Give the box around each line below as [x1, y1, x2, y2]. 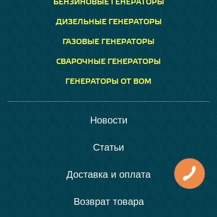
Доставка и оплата [66, 169, 151, 180]
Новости [90, 115, 127, 125]
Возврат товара [73, 196, 144, 207]
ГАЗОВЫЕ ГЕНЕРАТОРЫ [62, 37, 155, 46]
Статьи [93, 142, 124, 153]
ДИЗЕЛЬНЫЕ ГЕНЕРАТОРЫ [55, 17, 162, 27]
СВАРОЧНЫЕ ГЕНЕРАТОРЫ [56, 57, 161, 66]
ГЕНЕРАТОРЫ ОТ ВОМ [65, 77, 152, 86]
